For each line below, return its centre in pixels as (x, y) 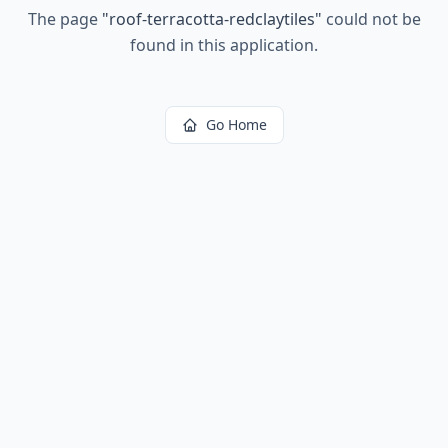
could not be (371, 19)
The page (64, 19)
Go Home (236, 124)
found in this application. (224, 45)
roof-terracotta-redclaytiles (211, 19)
